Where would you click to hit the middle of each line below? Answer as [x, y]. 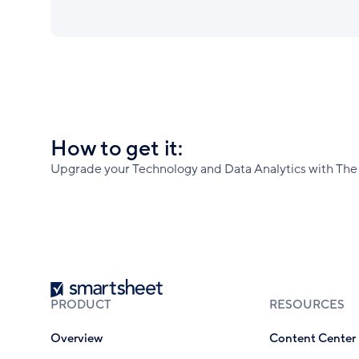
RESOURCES [307, 304]
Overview [76, 339]
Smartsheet [82, 286]
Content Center [312, 339]
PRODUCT [81, 304]
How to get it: [116, 148]
